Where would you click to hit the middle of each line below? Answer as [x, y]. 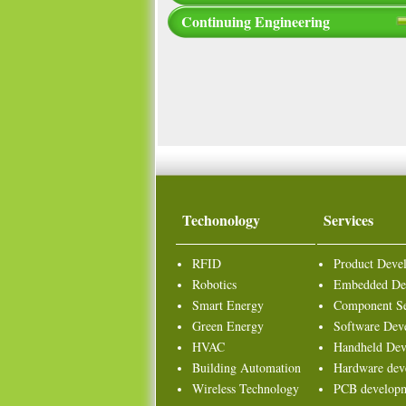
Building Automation [246, 367]
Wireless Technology [246, 388]
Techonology [221, 220]
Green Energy [228, 326]
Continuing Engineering [256, 21]
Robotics [214, 284]
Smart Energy [228, 305]
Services [348, 220]
